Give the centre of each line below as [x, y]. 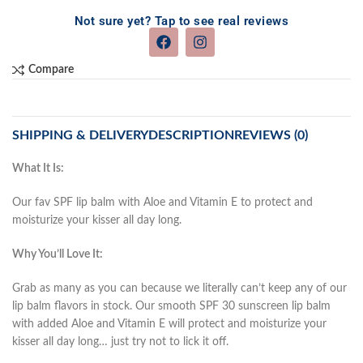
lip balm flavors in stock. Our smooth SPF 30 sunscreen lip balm [171, 306]
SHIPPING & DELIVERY [80, 135]
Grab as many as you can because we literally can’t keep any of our [179, 288]
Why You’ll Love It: [58, 254]
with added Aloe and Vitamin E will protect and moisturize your [169, 324]
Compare [51, 70]
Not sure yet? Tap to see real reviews [181, 21]
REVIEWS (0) [271, 135]
